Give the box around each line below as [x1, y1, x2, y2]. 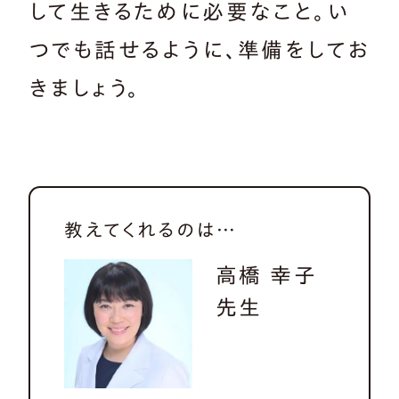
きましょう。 [28, 77, 141, 99]
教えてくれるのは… [64, 221, 237, 239]
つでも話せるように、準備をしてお [28, 39, 370, 61]
